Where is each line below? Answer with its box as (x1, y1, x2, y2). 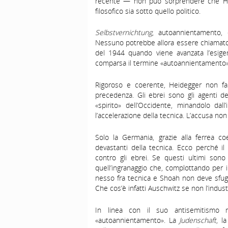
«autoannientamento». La (95, 215, 180, 225)
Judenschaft (179, 215, 217, 225)
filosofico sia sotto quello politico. (95, 6, 201, 16)
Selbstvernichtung (95, 27, 152, 38)
